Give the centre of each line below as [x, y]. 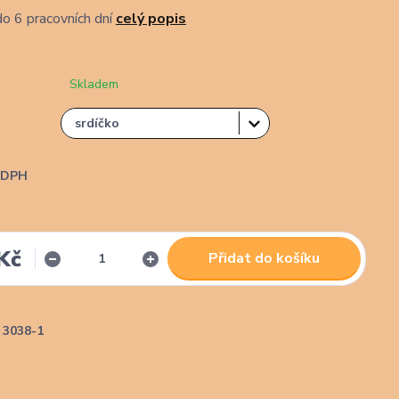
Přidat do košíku [265, 258]
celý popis [151, 19]
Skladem [94, 84]
